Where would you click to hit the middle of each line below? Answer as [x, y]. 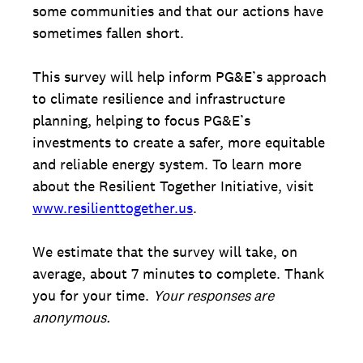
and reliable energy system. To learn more [167, 164]
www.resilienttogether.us [113, 208]
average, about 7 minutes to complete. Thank [178, 273]
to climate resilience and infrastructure [159, 98]
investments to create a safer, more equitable [179, 142]
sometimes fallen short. [108, 33]
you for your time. [93, 295]
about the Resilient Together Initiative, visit [173, 186]
